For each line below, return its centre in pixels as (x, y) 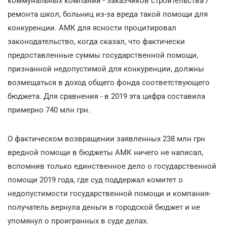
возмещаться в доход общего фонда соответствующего (109, 83)
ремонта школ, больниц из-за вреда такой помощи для (108, 14)
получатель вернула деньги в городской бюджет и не (104, 207)
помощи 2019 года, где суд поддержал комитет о (95, 180)
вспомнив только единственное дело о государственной (112, 166)
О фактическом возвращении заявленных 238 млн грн (106, 139)
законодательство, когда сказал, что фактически (96, 42)
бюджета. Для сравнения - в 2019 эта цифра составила (106, 96)
